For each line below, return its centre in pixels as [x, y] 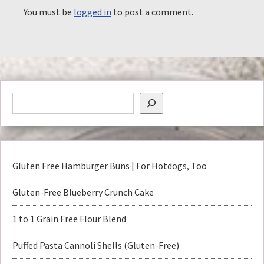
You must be [49, 11]
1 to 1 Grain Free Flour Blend [69, 218]
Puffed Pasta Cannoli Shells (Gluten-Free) [96, 245]
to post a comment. [152, 11]
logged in [93, 11]
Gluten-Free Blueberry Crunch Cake [83, 192]
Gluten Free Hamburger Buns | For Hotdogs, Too [110, 165]
